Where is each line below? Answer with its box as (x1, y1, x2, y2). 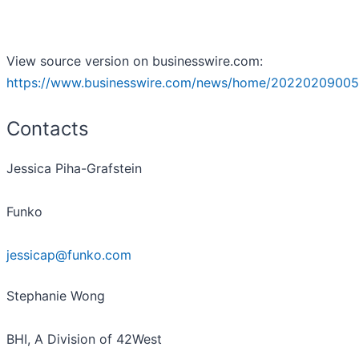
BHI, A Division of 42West (6, 330, 162, 347)
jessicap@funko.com (6, 246, 131, 263)
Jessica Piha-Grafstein (6, 159, 142, 176)
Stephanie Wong (6, 287, 105, 304)
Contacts (6, 116, 89, 140)
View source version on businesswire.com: (6, 52, 263, 69)
